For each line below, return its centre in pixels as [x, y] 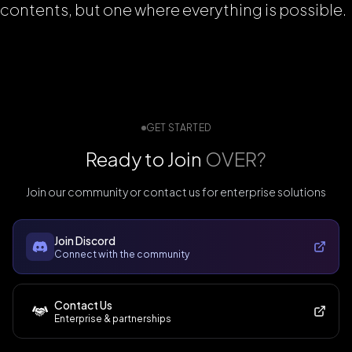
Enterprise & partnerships [113, 319]
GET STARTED [178, 128]
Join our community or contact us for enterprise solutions [176, 192]
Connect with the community [122, 254]
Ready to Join [144, 159]
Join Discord [85, 240]
